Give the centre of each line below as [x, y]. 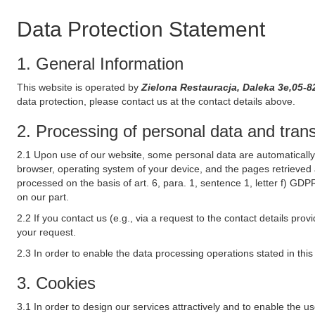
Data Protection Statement [141, 29]
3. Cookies [56, 283]
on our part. [43, 197]
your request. [46, 232]
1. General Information [100, 64]
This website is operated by [79, 87]
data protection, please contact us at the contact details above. [156, 101]
